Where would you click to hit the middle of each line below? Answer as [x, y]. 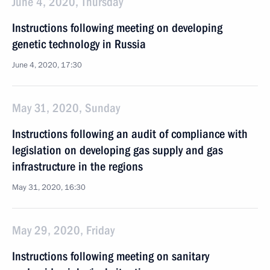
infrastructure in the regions [77, 166]
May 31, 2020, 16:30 [49, 187]
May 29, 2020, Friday [63, 230]
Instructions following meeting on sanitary [111, 256]
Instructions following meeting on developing [117, 28]
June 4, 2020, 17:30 [47, 65]
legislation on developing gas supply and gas [118, 150]
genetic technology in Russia [79, 44]
